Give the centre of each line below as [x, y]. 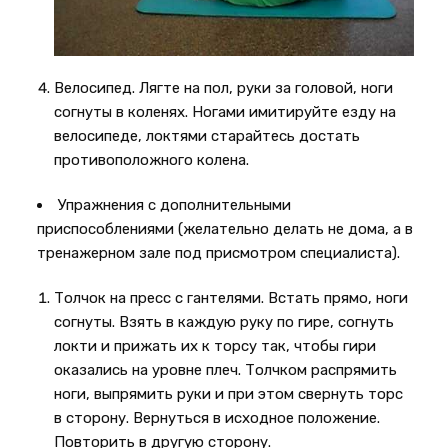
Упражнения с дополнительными [175, 205]
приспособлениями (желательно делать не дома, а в [225, 229]
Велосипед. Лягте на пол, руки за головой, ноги [224, 88]
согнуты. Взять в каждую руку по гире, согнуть [224, 322]
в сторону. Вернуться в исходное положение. [217, 418]
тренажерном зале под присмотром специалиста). [219, 253]
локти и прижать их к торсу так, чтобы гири [215, 346]
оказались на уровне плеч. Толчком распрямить [226, 370]
